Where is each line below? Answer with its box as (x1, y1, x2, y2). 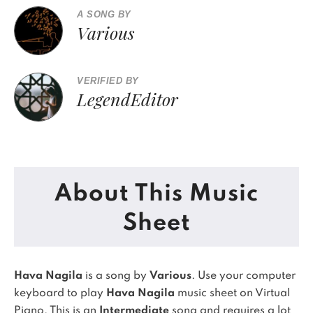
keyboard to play (14, 288, 106, 299)
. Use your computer (191, 270, 296, 282)
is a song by (82, 270, 150, 282)
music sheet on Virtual (175, 288, 290, 299)
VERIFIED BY (77, 75, 139, 86)
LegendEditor (77, 87, 178, 110)
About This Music (54, 182, 259, 206)
